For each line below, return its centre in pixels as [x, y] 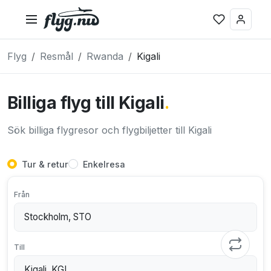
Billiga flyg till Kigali [86, 103]
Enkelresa [104, 164]
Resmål [57, 56]
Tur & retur [45, 164]
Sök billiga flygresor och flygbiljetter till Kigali [109, 130]
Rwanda [105, 56]
